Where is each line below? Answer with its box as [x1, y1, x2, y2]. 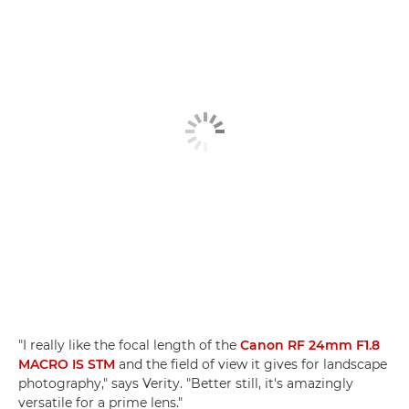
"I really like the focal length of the [18, 337, 240, 354]
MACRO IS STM [18, 356, 115, 373]
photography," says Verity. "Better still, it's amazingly [18, 375, 353, 393]
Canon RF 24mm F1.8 [240, 337, 380, 354]
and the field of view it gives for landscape [115, 356, 387, 373]
